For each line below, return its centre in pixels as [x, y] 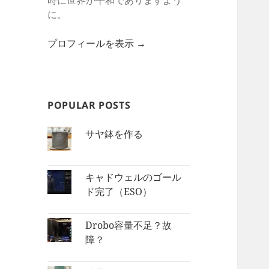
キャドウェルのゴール [134, 177]
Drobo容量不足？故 [129, 225]
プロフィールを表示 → [97, 44]
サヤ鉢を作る [114, 134]
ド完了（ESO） [119, 192]
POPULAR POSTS [89, 105]
